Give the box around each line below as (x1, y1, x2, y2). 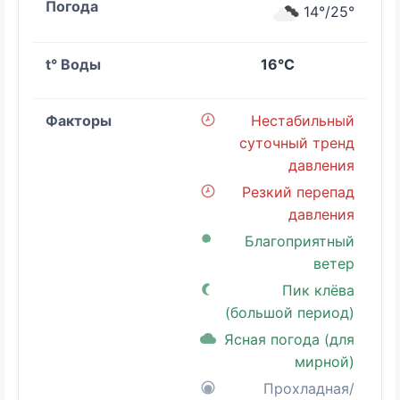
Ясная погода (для (224, 330, 354, 349)
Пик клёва (282, 281, 354, 300)
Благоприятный (245, 232, 354, 251)
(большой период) (225, 304, 354, 322)
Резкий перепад (242, 183, 354, 202)
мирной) (295, 353, 354, 371)
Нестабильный (251, 112, 354, 130)
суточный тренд (239, 134, 354, 153)
